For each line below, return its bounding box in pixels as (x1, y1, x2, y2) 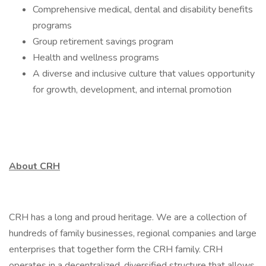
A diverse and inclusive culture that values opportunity (33, 67, 255, 80)
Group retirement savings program (33, 35, 173, 48)
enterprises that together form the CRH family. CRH (9, 243, 223, 256)
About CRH (9, 160, 60, 173)
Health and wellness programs (33, 51, 159, 64)
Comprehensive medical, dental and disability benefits (33, 3, 253, 16)
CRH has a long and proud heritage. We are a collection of (9, 211, 246, 224)
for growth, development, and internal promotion (33, 83, 232, 96)
